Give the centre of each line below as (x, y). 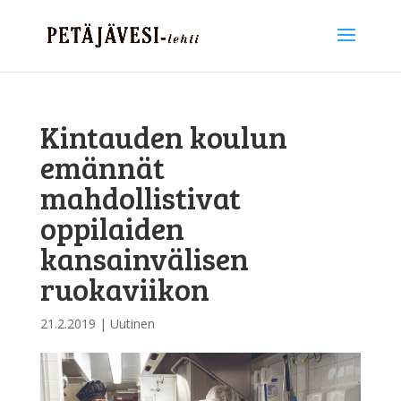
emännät (102, 167)
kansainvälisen (144, 258)
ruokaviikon (124, 289)
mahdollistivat (140, 197)
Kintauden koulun (163, 137)
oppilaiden (112, 228)
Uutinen (132, 324)
